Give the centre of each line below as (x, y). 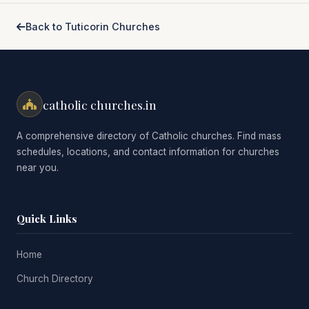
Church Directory (55, 279)
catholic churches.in (100, 104)
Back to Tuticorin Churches (93, 27)
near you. (38, 168)
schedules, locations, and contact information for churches (148, 152)
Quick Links (47, 219)
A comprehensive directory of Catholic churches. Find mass (149, 136)
